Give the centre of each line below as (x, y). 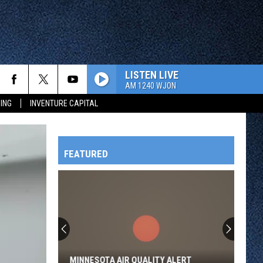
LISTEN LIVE (152, 75)
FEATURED (86, 154)
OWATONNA (42, 240)
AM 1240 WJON (151, 85)
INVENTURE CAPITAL (64, 103)
